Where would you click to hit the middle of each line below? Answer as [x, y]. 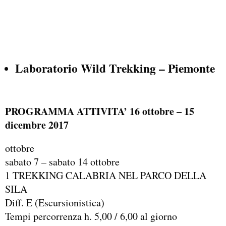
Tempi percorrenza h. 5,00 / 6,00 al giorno [91, 216]
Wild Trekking [118, 68]
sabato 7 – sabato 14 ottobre [62, 162]
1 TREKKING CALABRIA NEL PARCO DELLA [106, 176]
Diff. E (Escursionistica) [55, 203]
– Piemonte [185, 68]
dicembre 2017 [37, 125]
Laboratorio [48, 68]
